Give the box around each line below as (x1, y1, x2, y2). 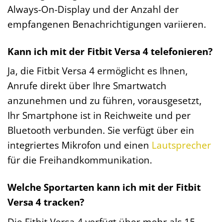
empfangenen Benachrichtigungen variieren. (7, 17, 206, 31)
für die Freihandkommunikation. (7, 153, 152, 167)
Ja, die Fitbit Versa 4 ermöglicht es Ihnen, (7, 64, 188, 78)
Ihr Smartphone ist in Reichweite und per (7, 109, 191, 122)
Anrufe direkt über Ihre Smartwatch (7, 79, 166, 93)
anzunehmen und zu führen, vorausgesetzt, (7, 94, 202, 108)
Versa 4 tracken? (7, 195, 84, 209)
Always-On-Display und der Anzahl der (7, 2, 179, 16)
